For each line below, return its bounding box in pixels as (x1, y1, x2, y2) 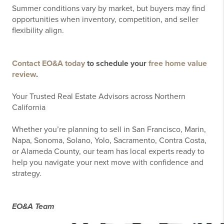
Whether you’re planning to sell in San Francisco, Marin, (12, 124, 206, 135)
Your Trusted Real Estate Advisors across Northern (12, 91, 185, 102)
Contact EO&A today (12, 58, 85, 69)
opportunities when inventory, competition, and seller (12, 14, 198, 25)
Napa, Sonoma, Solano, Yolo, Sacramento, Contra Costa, (12, 135, 206, 146)
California (12, 102, 45, 113)
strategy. (12, 168, 41, 179)
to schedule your (85, 58, 148, 69)
